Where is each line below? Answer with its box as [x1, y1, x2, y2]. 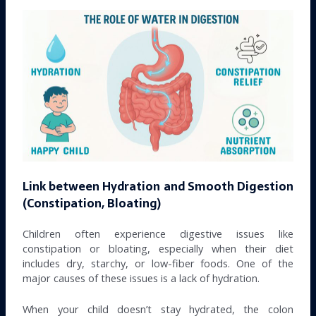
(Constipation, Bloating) [23, 193, 162, 213]
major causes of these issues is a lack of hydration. [23, 270, 260, 285]
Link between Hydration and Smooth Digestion [23, 176, 293, 196]
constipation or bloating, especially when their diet [23, 241, 293, 255]
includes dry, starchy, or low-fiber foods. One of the [23, 255, 293, 270]
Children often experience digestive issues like [23, 226, 293, 241]
